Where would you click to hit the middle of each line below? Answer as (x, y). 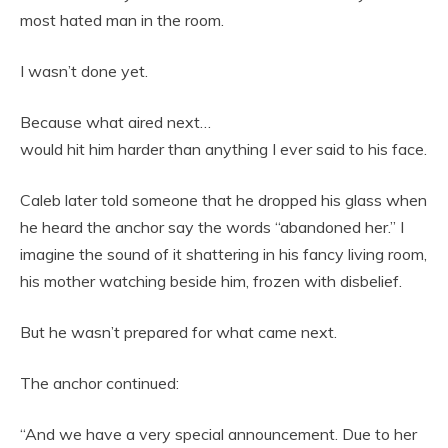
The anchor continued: (99, 383)
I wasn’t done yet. (84, 71)
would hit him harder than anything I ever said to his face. (223, 149)
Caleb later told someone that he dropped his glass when (223, 200)
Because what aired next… (115, 122)
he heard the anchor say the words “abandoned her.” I (212, 227)
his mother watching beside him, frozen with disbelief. (211, 281)
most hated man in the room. (122, 20)
